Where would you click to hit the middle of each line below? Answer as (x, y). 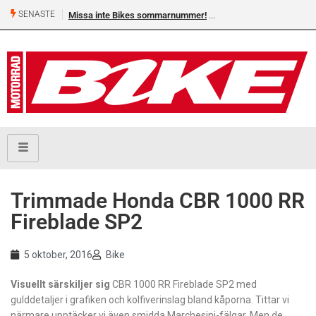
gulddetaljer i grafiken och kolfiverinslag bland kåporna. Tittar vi (150, 300)
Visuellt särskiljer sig (60, 285)
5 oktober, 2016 (58, 255)
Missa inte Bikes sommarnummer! (138, 15)
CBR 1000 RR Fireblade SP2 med (183, 285)
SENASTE (36, 14)
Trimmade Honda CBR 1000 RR (158, 201)
